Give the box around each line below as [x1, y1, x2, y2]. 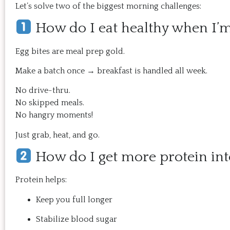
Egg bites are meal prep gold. [15, 46, 125, 56]
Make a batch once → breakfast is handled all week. [15, 66, 207, 76]
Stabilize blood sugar [36, 215, 117, 224]
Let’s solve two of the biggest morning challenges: [15, 2, 201, 11]
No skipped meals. [15, 98, 84, 108]
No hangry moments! [15, 110, 93, 120]
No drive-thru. [15, 86, 70, 95]
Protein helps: [15, 175, 67, 185]
